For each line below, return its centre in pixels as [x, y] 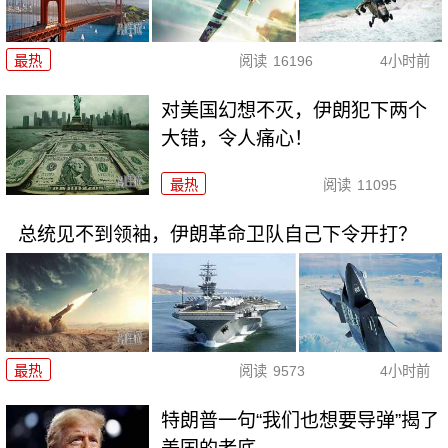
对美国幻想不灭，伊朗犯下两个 [294, 111]
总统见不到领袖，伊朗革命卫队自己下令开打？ [217, 235]
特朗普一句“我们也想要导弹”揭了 [300, 420]
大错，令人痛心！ [237, 139]
